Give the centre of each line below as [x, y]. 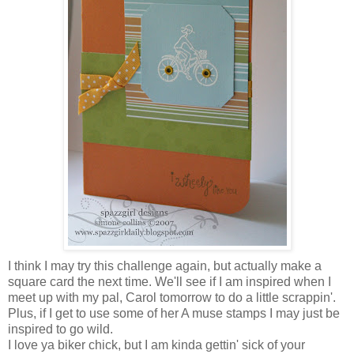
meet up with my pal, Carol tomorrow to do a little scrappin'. [172, 297]
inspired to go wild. [60, 329]
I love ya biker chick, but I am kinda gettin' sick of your [156, 345]
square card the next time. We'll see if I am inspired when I [169, 281]
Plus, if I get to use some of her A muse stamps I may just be [174, 313]
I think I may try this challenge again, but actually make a [165, 265]
